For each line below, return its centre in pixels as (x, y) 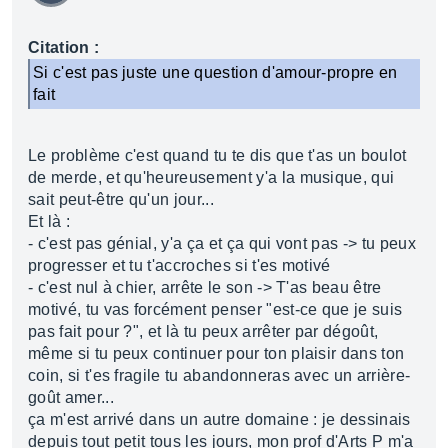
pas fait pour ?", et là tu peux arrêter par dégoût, (203, 331)
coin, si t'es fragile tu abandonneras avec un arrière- (219, 375)
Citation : (64, 47)
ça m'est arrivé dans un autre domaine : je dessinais (219, 419)
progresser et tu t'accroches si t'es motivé (179, 265)
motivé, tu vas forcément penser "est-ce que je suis (215, 309)
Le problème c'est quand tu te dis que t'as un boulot (217, 155)
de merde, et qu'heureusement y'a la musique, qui (211, 177)
